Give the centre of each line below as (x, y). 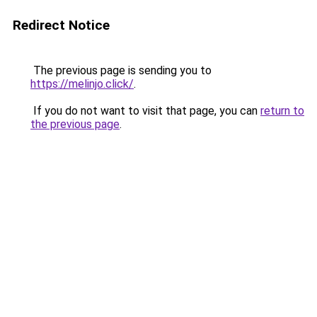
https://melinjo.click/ (82, 84)
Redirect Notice (61, 25)
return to (282, 111)
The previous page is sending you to (121, 70)
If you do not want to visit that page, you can (145, 111)
